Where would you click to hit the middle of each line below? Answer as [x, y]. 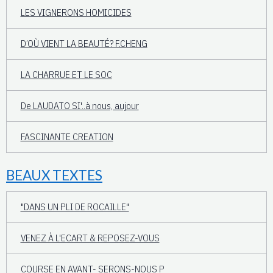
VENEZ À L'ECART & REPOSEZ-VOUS [90, 238]
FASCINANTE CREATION [67, 137]
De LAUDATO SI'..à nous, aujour [80, 106]
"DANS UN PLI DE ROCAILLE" [75, 207]
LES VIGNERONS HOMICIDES [76, 12]
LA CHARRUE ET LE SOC [66, 75]
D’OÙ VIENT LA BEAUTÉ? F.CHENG [84, 44]
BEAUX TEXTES [54, 175]
